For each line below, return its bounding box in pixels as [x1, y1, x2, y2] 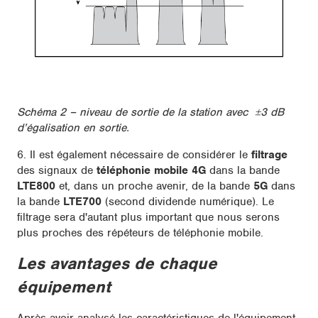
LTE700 [63, 194, 102, 209]
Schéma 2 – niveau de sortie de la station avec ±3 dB [17, 105, 284, 120]
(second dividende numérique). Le [102, 194, 274, 209]
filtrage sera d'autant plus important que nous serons [17, 210, 280, 225]
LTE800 [17, 179, 55, 194]
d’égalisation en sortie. [17, 121, 129, 136]
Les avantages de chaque [17, 253, 217, 275]
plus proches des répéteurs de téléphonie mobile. [17, 226, 263, 241]
